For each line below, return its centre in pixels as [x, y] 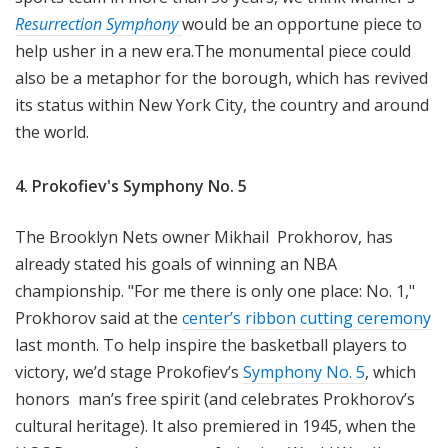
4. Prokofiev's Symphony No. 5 [131, 185]
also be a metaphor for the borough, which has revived [221, 77]
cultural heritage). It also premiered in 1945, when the [215, 425]
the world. [52, 131]
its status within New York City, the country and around [222, 104]
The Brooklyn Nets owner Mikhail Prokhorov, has [204, 236]
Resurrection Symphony [98, 23]
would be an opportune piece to [302, 23]
